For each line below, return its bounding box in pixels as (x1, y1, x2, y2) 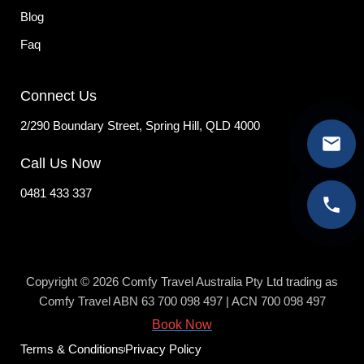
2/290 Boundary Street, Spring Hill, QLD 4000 (20, 119, 260, 133)
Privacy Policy (125, 342, 201, 357)
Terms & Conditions (20, 342, 124, 357)
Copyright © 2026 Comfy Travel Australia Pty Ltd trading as (26, 275, 338, 289)
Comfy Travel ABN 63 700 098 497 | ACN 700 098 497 (38, 294, 326, 309)
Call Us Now (20, 155, 101, 172)
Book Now (152, 318, 212, 332)
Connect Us (20, 88, 97, 105)
